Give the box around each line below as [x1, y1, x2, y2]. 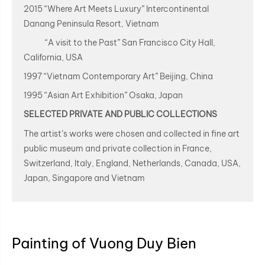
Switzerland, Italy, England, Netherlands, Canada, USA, [24, 157, 241, 169]
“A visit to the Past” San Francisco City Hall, [24, 37, 215, 48]
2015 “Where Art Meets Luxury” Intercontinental [24, 3, 209, 14]
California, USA [24, 51, 85, 63]
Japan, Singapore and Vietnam [24, 172, 145, 183]
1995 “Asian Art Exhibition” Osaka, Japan [24, 90, 183, 101]
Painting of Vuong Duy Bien [12, 234, 196, 252]
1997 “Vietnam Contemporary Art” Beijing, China [24, 70, 215, 82]
